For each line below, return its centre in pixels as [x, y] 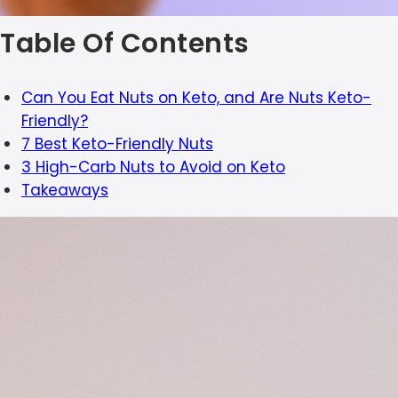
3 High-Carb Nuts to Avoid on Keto [153, 167]
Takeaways [65, 191]
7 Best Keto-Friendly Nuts [117, 144]
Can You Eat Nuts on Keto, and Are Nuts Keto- [196, 98]
